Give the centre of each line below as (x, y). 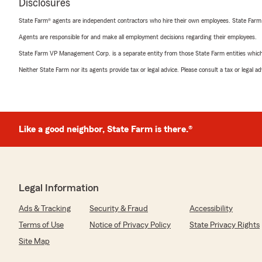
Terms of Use (41, 225)
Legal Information (59, 188)
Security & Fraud (119, 209)
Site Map (34, 242)
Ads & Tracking (45, 209)
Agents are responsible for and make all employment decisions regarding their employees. (138, 37)
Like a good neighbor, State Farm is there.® (106, 130)
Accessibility (211, 209)
